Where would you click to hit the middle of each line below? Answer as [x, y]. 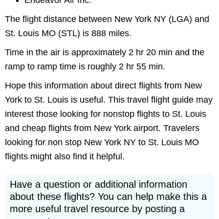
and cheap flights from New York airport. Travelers [102, 128]
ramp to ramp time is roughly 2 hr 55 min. [85, 66]
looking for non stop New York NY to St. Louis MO [102, 142]
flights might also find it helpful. [65, 156]
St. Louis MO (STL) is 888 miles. [68, 33]
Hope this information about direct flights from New [103, 86]
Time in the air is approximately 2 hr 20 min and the [105, 52]
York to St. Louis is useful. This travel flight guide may [109, 100]
